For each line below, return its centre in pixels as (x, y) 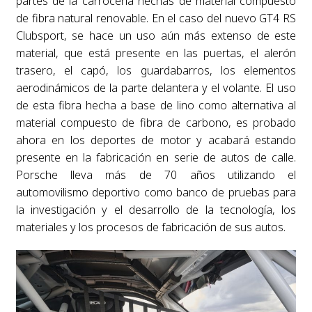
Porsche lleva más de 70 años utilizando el (156, 175)
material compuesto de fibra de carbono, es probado (156, 123)
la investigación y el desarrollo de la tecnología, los (156, 210)
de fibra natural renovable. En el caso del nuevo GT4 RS (156, 18)
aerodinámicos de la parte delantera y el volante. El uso (156, 88)
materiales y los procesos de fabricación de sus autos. (150, 227)
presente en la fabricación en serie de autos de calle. (156, 157)
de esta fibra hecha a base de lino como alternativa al (156, 105)
